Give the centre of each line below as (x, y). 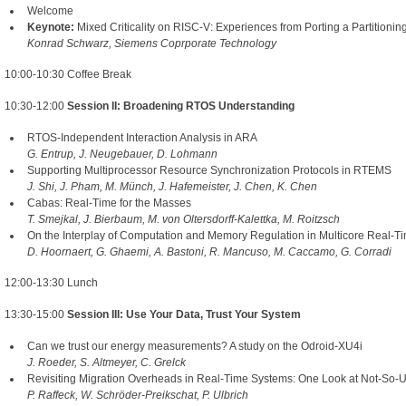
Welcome (50, 11)
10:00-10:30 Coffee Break (68, 75)
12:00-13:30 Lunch (51, 283)
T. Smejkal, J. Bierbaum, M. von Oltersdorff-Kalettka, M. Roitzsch (184, 220)
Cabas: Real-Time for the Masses (109, 203)
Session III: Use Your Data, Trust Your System (184, 315)
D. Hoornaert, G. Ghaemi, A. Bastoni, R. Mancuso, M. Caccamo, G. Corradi (209, 252)
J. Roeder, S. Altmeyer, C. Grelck (106, 363)
